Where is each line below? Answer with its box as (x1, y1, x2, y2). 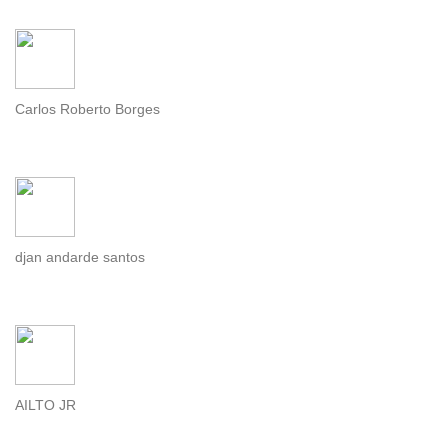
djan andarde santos (15, 249, 145, 266)
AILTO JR (15, 397, 76, 414)
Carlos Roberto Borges (15, 101, 160, 118)
